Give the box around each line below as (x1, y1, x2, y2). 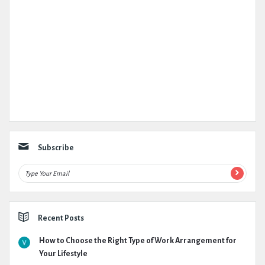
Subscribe (38, 144, 74, 152)
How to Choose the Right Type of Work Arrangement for (39, 237, 237, 245)
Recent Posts (38, 214, 84, 222)
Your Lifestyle (39, 250, 88, 258)
